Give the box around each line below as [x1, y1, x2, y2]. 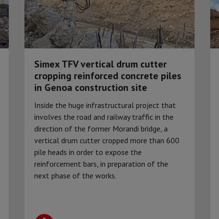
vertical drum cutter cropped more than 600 [34, 135, 179, 145]
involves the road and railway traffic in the [34, 111, 174, 122]
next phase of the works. [34, 170, 116, 180]
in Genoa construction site [34, 81, 147, 94]
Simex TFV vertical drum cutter [34, 57, 167, 70]
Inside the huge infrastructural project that [34, 100, 176, 110]
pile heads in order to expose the [34, 147, 142, 157]
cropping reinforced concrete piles [34, 69, 181, 82]
